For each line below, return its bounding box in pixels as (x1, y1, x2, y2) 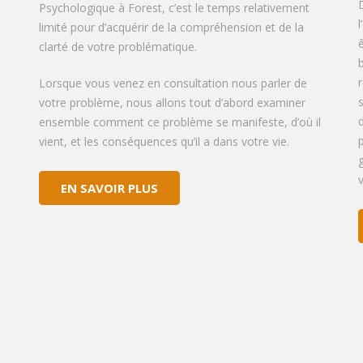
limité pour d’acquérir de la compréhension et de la (38, 19, 304, 35)
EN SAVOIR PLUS (60, 180, 158, 197)
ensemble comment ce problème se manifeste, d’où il (38, 114, 321, 130)
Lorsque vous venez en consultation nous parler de (38, 75, 307, 91)
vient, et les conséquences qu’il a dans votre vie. (38, 134, 289, 149)
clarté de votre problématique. (38, 39, 197, 54)
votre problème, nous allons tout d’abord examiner (38, 95, 305, 110)
